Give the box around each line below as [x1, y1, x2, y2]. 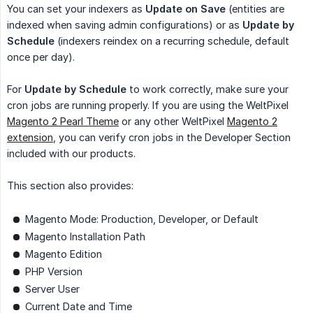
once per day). [7, 51, 75, 64]
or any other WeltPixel [119, 115, 227, 128]
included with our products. [7, 147, 136, 160]
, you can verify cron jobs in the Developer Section [53, 131, 291, 144]
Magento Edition [25, 248, 102, 261]
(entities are [226, 3, 284, 15]
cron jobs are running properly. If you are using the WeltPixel [7, 99, 289, 112]
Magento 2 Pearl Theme [7, 115, 119, 128]
